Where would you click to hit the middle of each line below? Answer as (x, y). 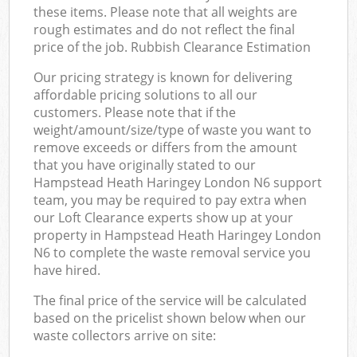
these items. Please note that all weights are (166, 12)
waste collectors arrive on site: (125, 335)
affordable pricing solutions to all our (146, 94)
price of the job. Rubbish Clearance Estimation (173, 47)
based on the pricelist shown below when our (170, 318)
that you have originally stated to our (145, 165)
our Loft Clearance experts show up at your (164, 217)
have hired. (67, 270)
